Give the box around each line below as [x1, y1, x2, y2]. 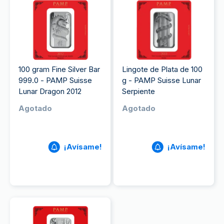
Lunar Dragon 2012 [18, 86, 81, 96]
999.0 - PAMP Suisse [18, 75, 92, 85]
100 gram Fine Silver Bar [18, 64, 100, 74]
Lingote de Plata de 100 [122, 64, 202, 74]
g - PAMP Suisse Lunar [122, 75, 201, 85]
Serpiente [122, 86, 155, 96]
